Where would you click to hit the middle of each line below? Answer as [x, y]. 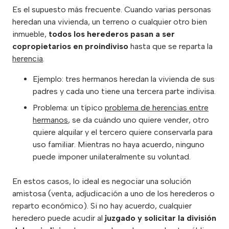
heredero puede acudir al [59, 218]
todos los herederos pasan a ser [112, 34]
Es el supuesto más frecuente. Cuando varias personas [112, 10]
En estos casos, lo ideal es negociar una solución [102, 181]
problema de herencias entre [157, 108]
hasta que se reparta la [170, 47]
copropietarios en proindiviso [70, 47]
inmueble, [30, 34]
